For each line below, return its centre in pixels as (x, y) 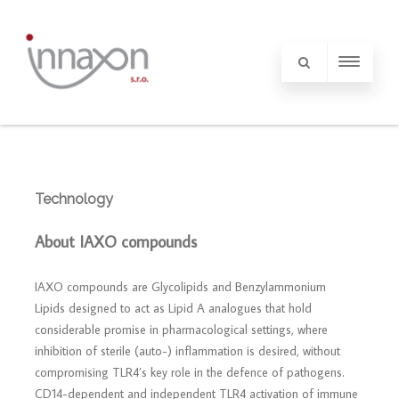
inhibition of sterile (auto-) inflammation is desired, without (187, 351)
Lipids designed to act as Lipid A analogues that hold (173, 308)
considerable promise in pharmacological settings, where (181, 330)
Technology (74, 199)
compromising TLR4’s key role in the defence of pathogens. (190, 372)
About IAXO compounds (116, 242)
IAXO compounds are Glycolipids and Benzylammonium (180, 287)
